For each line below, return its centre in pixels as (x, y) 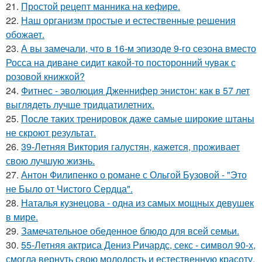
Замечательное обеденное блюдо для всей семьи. (130, 230)
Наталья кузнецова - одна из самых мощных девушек (137, 202)
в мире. (22, 216)
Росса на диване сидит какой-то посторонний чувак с (121, 62)
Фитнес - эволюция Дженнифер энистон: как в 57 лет (135, 90)
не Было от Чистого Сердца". (69, 188)
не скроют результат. (51, 132)
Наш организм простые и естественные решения (128, 20)
